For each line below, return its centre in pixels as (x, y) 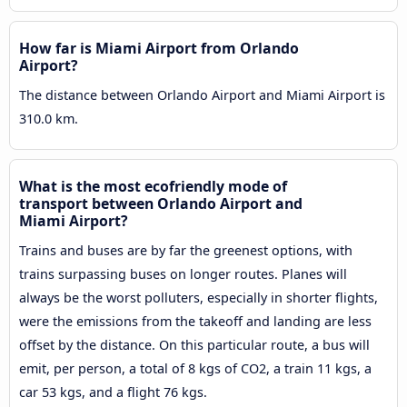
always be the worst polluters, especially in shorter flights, (199, 297)
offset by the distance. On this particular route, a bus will (194, 344)
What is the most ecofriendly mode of (153, 186)
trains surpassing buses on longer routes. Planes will (183, 273)
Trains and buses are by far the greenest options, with (186, 250)
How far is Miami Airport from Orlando (159, 48)
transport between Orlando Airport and (161, 203)
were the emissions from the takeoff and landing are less (195, 321)
